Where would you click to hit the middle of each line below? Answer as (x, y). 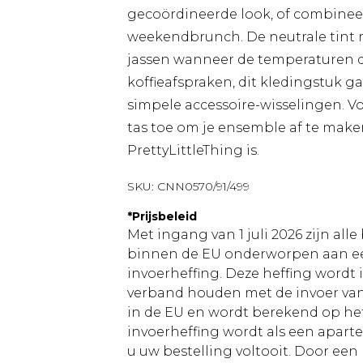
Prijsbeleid (164, 216)
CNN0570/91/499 (203, 186)
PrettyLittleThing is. (193, 150)
